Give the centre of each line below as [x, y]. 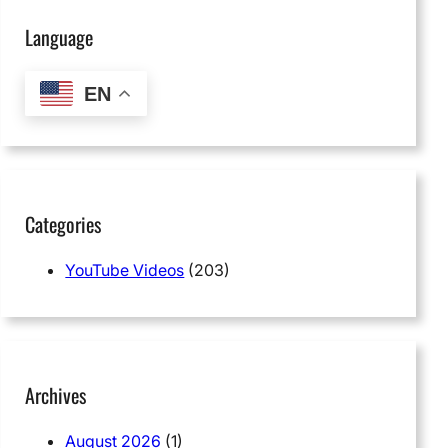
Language [59, 37]
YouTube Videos [125, 270]
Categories [63, 224]
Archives [56, 394]
